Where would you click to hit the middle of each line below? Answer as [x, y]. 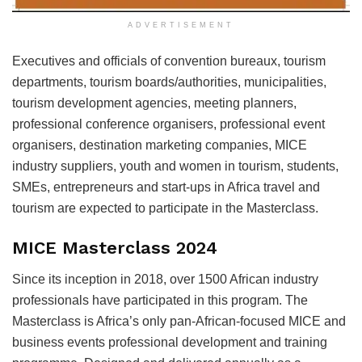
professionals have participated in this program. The [160, 301]
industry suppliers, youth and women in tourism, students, [175, 166]
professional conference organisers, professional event [168, 124]
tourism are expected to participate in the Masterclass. [165, 208]
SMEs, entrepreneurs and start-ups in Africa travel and [166, 187]
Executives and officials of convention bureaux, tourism [169, 61]
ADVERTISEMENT [181, 25]
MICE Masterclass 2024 [115, 248]
